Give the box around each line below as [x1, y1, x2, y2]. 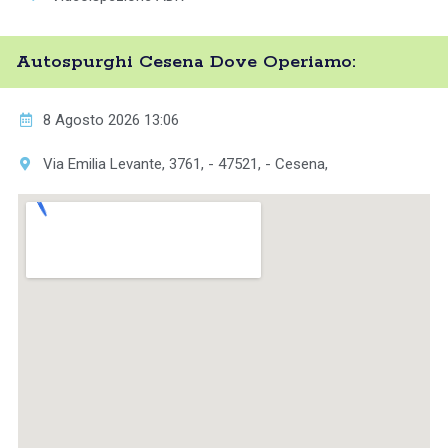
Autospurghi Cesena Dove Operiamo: [16, 51, 356, 74]
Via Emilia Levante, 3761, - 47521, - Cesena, [42, 155, 328, 174]
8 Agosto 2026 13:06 [42, 111, 179, 130]
